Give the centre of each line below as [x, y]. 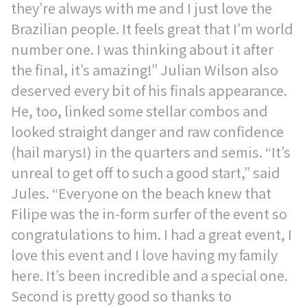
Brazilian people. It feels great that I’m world [152, 28]
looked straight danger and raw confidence [147, 131]
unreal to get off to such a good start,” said [146, 172]
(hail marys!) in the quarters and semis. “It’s [151, 152]
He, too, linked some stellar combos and [139, 111]
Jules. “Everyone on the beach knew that [141, 193]
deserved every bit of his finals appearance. [149, 90]
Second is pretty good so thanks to [121, 296]
